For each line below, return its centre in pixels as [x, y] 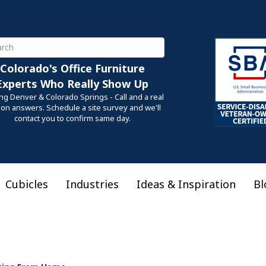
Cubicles [27, 184]
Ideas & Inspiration [186, 184]
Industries [92, 184]
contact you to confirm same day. [72, 118]
